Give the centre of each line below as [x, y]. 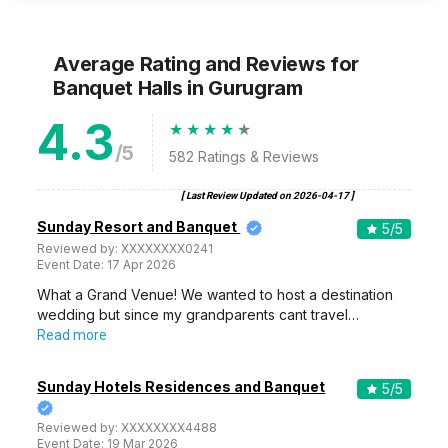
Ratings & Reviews [257, 156]
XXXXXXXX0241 [167, 248]
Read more [72, 335]
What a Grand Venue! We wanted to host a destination [215, 294]
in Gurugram [245, 88]
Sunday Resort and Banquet [137, 226]
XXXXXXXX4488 [169, 427]
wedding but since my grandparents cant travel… [198, 314]
